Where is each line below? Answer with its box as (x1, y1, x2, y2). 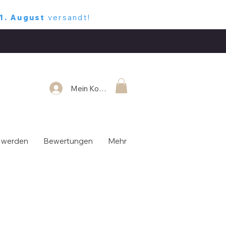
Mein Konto (70, 83, 110, 93)
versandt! (45, 13, 93, 22)
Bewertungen (43, 136, 93, 146)
